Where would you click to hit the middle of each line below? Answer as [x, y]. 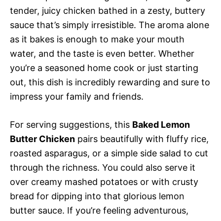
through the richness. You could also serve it [103, 168]
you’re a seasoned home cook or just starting [104, 68]
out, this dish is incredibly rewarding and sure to [110, 82]
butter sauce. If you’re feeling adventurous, [99, 211]
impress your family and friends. [77, 97]
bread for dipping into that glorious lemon [97, 196]
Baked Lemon [161, 125]
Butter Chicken [42, 139]
